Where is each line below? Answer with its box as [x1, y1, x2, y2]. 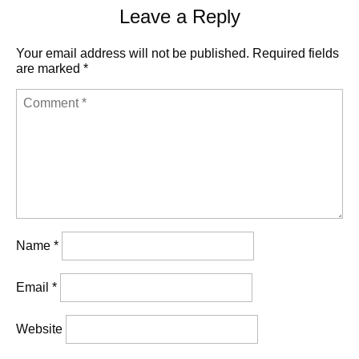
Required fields [252, 46, 339, 61]
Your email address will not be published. [16, 46, 249, 61]
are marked [16, 62, 83, 76]
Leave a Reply [119, 6, 240, 28]
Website [16, 322, 63, 337]
